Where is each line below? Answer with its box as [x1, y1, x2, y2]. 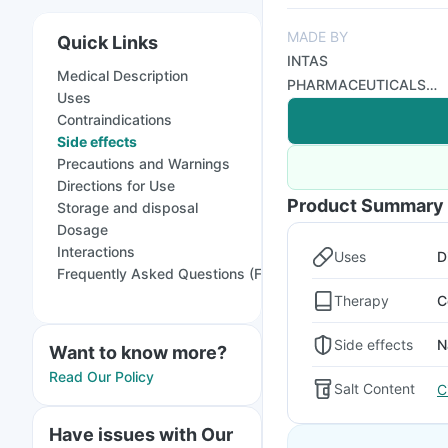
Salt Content [334, 380, 415, 397]
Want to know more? [49, 342, 227, 363]
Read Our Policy [49, 368, 154, 385]
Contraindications [57, 111, 172, 128]
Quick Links [57, 32, 158, 53]
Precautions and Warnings [57, 155, 230, 172]
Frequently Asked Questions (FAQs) [57, 265, 295, 282]
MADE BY [287, 28, 348, 45]
